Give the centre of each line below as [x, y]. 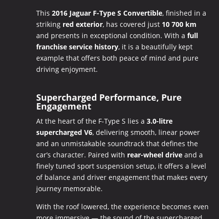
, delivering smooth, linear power [146, 132]
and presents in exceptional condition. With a [111, 35]
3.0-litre [159, 121]
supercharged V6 [64, 132]
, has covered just [132, 24]
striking [49, 24]
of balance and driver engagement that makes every [121, 177]
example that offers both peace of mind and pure [117, 58]
